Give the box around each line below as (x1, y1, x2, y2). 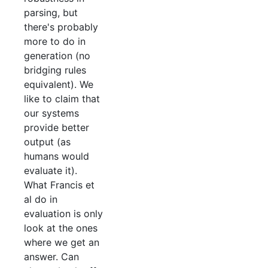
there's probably (24, 21, 98, 33)
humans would (24, 150, 89, 163)
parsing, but (24, 7, 78, 19)
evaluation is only (24, 208, 103, 220)
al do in (24, 193, 57, 206)
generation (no (24, 50, 90, 62)
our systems (24, 107, 79, 120)
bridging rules (24, 64, 86, 77)
